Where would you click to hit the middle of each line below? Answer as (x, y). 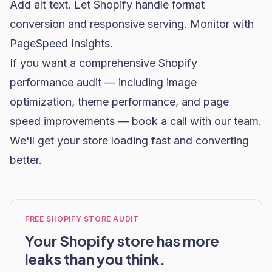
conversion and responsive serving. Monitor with (132, 24)
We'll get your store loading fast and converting (129, 141)
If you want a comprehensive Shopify (104, 63)
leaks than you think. (95, 259)
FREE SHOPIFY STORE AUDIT (82, 219)
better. (26, 160)
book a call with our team (195, 121)
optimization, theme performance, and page (119, 102)
